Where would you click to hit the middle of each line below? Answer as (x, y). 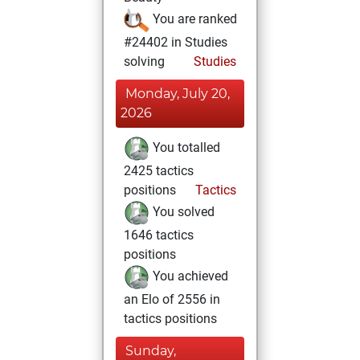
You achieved (189, 276)
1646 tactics (159, 235)
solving (144, 61)
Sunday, (151, 351)
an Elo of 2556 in (172, 299)
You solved (182, 212)
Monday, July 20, (178, 94)
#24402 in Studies (176, 42)
